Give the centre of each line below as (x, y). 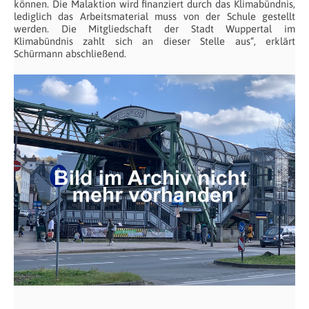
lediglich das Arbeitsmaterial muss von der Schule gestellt (154, 16)
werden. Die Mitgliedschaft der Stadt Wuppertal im (154, 28)
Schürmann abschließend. (70, 53)
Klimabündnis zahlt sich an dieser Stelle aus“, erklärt (154, 41)
